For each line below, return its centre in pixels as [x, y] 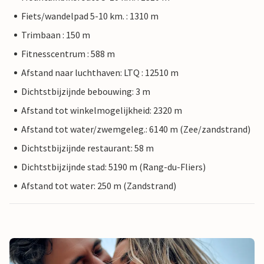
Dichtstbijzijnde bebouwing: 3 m [86, 91]
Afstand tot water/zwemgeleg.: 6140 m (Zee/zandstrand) [136, 129]
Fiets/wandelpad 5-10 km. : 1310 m [90, 16]
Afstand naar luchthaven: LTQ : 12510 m [100, 72]
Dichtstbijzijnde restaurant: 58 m [88, 148]
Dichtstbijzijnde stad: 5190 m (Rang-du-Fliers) [113, 167]
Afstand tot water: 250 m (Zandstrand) [99, 186]
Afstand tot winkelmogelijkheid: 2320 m [102, 110]
